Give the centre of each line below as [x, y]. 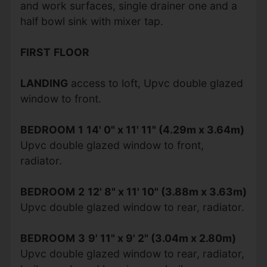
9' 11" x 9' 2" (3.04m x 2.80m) [162, 238]
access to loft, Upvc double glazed [157, 83]
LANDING [44, 83]
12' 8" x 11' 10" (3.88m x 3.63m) [167, 191]
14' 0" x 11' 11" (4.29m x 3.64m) [165, 129]
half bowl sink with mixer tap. [91, 21]
